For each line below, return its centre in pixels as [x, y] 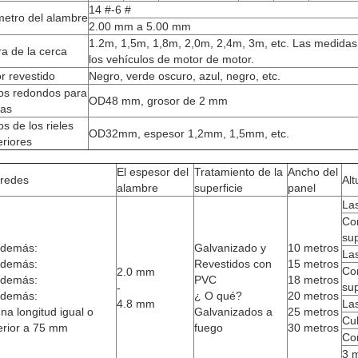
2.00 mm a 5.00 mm [140, 26]
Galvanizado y [230, 248]
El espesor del [153, 172]
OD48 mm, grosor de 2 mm [158, 101]
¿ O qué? [218, 296]
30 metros [313, 328]
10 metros [313, 248]
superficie [219, 188]
